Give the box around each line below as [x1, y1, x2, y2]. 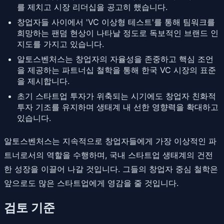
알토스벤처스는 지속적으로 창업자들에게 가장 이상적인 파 [4, 135, 216, 146]
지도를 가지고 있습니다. [17, 38, 104, 49]
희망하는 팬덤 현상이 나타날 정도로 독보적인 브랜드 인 [17, 27, 218, 38]
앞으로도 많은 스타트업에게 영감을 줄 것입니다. [4, 177, 178, 188]
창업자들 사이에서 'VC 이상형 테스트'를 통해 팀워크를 [17, 16, 215, 27]
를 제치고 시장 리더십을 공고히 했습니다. [17, 1, 167, 12]
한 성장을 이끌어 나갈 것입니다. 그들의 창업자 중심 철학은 [4, 163, 218, 174]
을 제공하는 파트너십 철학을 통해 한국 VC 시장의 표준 [17, 64, 216, 75]
